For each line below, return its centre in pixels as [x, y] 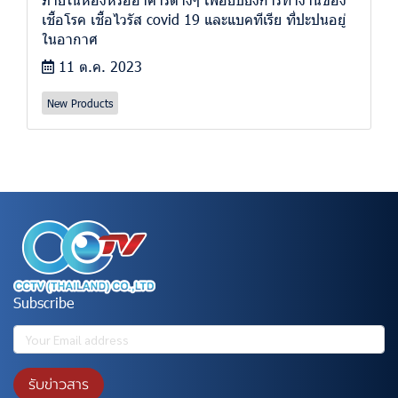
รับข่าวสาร [59, 384]
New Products [80, 103]
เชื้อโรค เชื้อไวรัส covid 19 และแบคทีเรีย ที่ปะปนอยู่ [194, 19]
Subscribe [44, 302]
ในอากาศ [70, 38]
